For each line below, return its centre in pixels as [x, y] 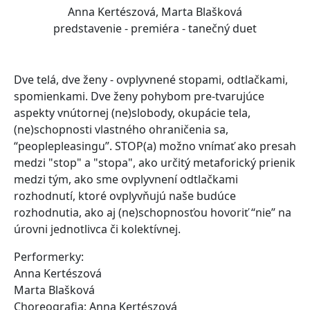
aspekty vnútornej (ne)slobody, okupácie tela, [132, 113]
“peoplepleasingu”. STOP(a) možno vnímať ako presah [155, 146]
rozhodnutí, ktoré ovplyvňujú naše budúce [125, 196]
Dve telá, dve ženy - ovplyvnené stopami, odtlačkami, [151, 80]
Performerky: [50, 257]
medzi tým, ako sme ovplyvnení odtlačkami [126, 180]
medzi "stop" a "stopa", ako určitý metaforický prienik [155, 163]
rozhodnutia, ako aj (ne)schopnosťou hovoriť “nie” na [153, 213]
